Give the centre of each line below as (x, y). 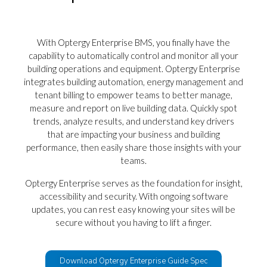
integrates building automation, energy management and (133, 82)
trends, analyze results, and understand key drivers (133, 121)
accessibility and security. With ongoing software (133, 196)
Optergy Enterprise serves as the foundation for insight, (133, 183)
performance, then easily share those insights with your (133, 148)
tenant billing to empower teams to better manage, (133, 95)
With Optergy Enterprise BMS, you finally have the (133, 43)
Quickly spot (214, 108)
